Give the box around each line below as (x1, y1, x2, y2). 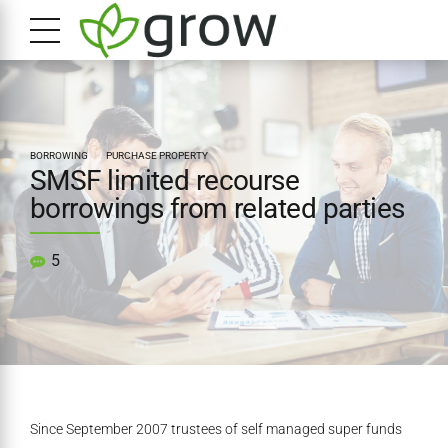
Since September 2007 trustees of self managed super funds (30, 421, 402, 438)
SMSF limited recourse (30, 164, 300, 198)
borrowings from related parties (30, 192, 405, 226)
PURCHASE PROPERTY (105, 150, 208, 161)
